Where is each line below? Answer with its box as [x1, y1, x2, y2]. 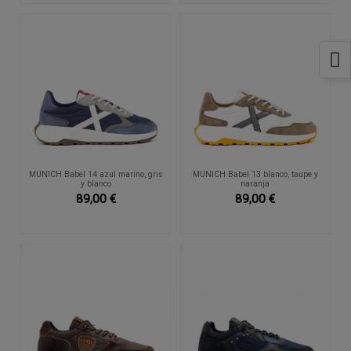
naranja [241, 178, 270, 189]
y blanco [80, 178, 111, 189]
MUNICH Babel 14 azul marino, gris [28, 168, 163, 179]
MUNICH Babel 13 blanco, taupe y [192, 168, 318, 179]
